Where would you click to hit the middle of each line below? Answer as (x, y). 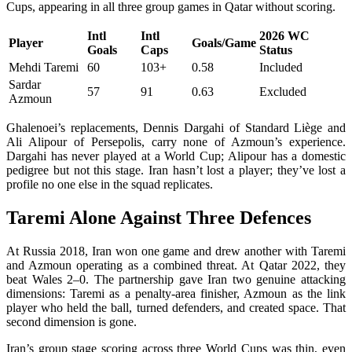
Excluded (283, 91)
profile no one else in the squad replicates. (111, 184)
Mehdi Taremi (44, 67)
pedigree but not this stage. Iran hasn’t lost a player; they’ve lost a (176, 170)
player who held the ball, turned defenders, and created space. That (176, 307)
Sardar (25, 84)
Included (281, 67)
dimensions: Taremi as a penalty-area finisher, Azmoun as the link (176, 293)
